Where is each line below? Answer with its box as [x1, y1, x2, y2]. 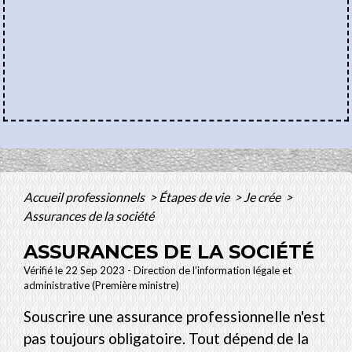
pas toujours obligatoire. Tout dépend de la [24, 328, 309, 347]
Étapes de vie [159, 189, 232, 204]
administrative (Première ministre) [24, 278, 179, 291]
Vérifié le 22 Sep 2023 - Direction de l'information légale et [24, 263, 291, 277]
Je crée [244, 189, 283, 204]
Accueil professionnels [24, 189, 147, 204]
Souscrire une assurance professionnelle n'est [24, 306, 325, 325]
